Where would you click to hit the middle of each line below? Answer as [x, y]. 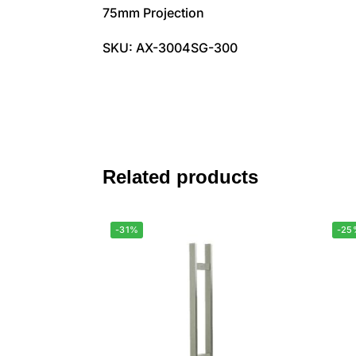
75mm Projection [153, 13]
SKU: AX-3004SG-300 [170, 47]
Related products [180, 176]
